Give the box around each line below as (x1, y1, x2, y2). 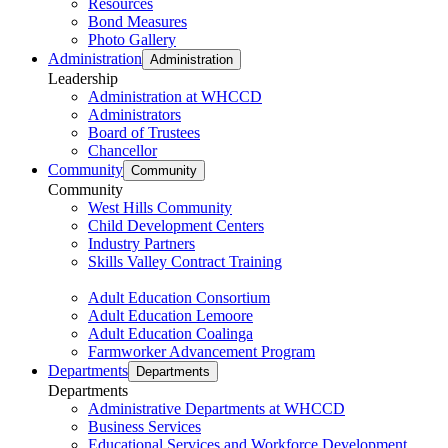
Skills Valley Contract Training (88, 253, 282, 270)
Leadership (48, 70, 118, 87)
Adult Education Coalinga (88, 325, 253, 342)
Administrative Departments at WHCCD (88, 400, 345, 417)
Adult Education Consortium (88, 289, 270, 306)
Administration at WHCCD (88, 88, 262, 105)
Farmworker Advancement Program (88, 343, 315, 360)
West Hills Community (88, 199, 232, 216)
